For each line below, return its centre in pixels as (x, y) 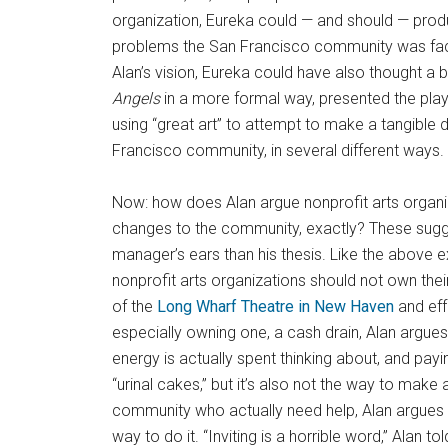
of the (134, 306)
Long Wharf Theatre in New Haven (275, 306)
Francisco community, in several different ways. (278, 150)
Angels (136, 98)
